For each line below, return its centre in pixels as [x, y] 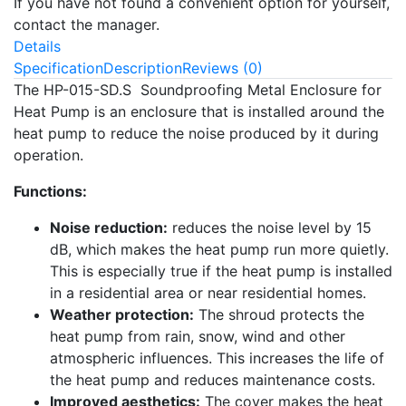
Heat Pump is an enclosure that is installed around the [199, 112]
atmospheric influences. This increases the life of [217, 358]
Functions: [50, 192]
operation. [48, 155]
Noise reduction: [109, 228]
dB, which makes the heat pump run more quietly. [219, 250]
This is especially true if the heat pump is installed [221, 271]
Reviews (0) [222, 68]
